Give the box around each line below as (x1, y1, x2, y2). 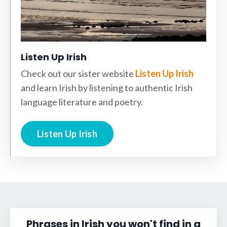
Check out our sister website (21, 68, 135, 80)
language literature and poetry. (21, 96, 143, 108)
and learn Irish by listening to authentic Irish (21, 82, 193, 94)
